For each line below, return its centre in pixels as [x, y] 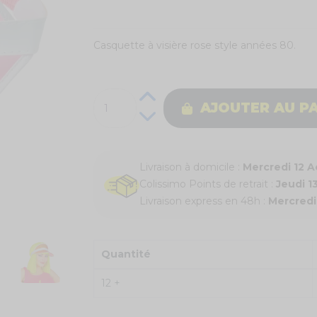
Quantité [126, 254]
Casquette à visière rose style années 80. [194, 46]
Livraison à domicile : [191, 167]
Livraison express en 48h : [203, 201]
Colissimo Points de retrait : [207, 184]
